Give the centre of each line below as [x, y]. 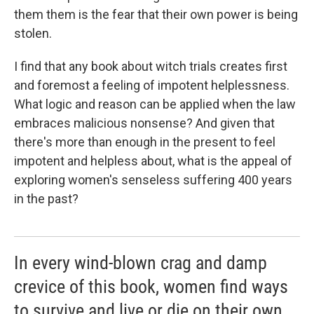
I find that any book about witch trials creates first [151, 66]
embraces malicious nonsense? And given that [144, 123]
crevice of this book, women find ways [151, 287]
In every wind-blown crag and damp [141, 263]
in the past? [46, 199]
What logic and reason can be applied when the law [155, 104]
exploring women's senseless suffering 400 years [153, 180]
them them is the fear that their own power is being [156, 14]
